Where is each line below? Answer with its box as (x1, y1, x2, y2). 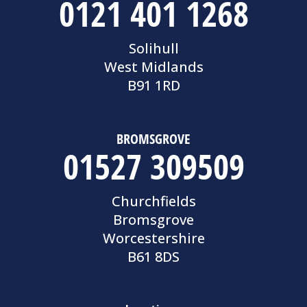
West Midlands (103, 58, 204, 77)
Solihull (128, 39, 179, 58)
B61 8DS (127, 247, 180, 267)
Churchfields (111, 192, 196, 211)
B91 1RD (127, 76, 180, 95)
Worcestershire (102, 229, 205, 248)
